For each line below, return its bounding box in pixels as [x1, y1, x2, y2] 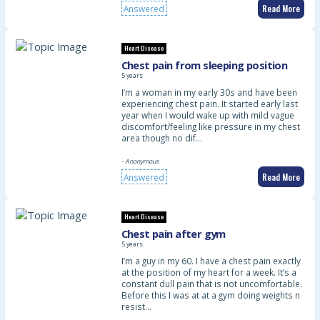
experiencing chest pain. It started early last [121, 98, 298, 110]
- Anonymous [121, 157, 159, 166]
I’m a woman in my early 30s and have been [121, 86, 297, 99]
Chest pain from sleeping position [121, 58, 288, 73]
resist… [121, 301, 151, 313]
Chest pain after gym [121, 226, 226, 241]
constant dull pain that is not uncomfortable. [121, 278, 302, 290]
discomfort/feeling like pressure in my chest [121, 121, 300, 133]
